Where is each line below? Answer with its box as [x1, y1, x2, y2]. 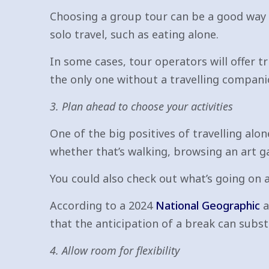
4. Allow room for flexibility [50, 243, 180, 258]
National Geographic [156, 198, 260, 213]
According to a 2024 [50, 198, 156, 213]
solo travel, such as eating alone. [50, 27, 219, 41]
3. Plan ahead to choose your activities [50, 99, 233, 113]
